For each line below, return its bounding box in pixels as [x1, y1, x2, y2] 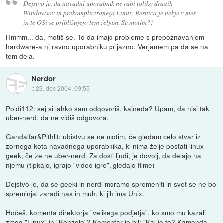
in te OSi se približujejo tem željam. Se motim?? [23, 17, 154, 27]
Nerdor [31, 73, 56, 84]
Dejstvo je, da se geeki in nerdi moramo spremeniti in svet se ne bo [6, 179, 217, 189]
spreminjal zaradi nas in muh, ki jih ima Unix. [6, 188, 145, 199]
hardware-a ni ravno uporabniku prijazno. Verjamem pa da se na [6, 41, 209, 52]
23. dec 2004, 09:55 [35, 84, 90, 93]
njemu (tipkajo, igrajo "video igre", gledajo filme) [6, 160, 155, 170]
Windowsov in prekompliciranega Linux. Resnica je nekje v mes [23, 8, 196, 18]
